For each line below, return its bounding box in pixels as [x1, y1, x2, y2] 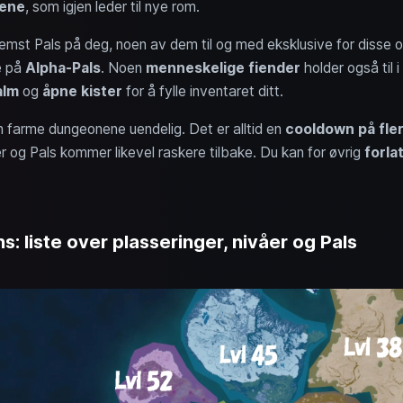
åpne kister [41, 82, 122, 100]
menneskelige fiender [145, 58, 300, 76]
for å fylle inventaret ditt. [121, 82, 283, 100]
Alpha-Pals [24, 58, 101, 76]
